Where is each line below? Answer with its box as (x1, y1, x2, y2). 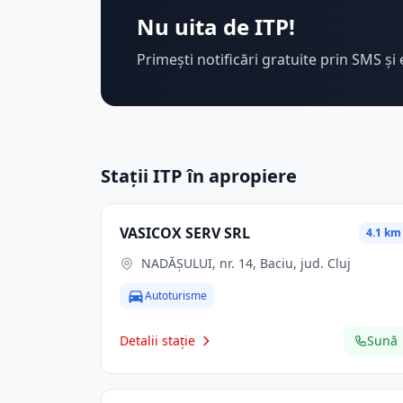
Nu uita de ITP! (137, 12, 295, 41)
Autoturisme (145, 288, 207, 303)
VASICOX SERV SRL (120, 223, 250, 243)
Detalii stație (120, 332, 195, 349)
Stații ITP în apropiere (101, 164, 297, 188)
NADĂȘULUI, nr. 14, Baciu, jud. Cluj (141, 255, 351, 272)
